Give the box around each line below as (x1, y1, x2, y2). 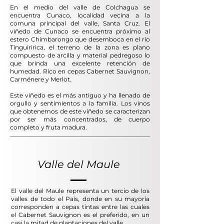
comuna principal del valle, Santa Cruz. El (10, 19, 150, 27)
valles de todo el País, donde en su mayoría (11, 194, 149, 202)
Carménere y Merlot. (10, 75, 71, 83)
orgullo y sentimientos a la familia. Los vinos (10, 99, 150, 107)
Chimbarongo (30, 35, 73, 43)
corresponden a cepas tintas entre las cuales (11, 202, 149, 210)
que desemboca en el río (73, 35, 150, 43)
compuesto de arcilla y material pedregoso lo (10, 51, 150, 59)
